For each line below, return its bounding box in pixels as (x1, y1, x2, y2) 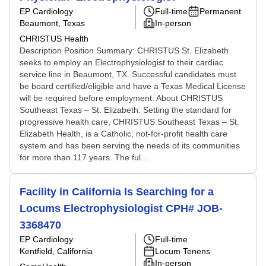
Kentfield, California (20, 246, 93, 256)
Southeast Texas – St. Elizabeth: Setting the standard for (20, 105, 232, 115)
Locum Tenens (155, 246, 210, 256)
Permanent (199, 7, 241, 16)
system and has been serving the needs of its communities (20, 141, 240, 150)
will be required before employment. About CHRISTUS (20, 93, 223, 103)
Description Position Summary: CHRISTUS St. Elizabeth (20, 46, 229, 55)
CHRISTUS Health (20, 34, 88, 43)
